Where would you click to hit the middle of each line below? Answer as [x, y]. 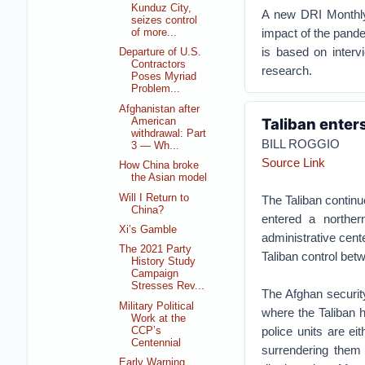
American [154, 121]
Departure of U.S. [161, 53]
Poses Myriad [164, 77]
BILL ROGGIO [300, 143]
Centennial [156, 343]
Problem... [156, 89]
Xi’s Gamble [148, 229]
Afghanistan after [160, 109]
